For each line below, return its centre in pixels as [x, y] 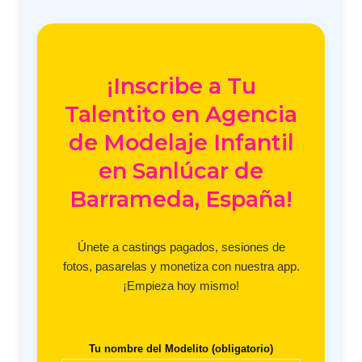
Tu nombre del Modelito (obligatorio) [181, 349]
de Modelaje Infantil [181, 143]
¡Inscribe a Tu [181, 86]
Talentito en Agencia [181, 115]
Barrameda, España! [181, 200]
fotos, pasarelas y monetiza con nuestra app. [181, 267]
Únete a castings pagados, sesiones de [181, 247]
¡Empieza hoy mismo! [181, 286]
